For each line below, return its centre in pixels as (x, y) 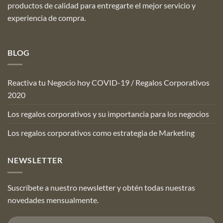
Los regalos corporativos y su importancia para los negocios (108, 114)
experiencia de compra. (47, 17)
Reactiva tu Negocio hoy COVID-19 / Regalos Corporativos (109, 83)
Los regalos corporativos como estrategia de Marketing (101, 133)
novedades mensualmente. (53, 200)
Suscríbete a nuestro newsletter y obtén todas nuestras (101, 187)
